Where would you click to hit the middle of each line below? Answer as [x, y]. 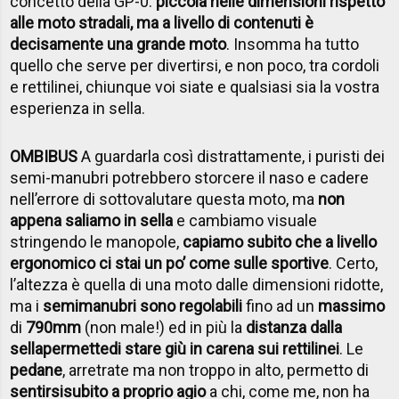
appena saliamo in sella [92, 220]
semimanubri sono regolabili [143, 305]
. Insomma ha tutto [293, 44]
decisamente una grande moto [118, 44]
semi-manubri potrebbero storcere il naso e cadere [190, 177]
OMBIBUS [44, 156]
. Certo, [354, 263]
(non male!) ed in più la [164, 327]
